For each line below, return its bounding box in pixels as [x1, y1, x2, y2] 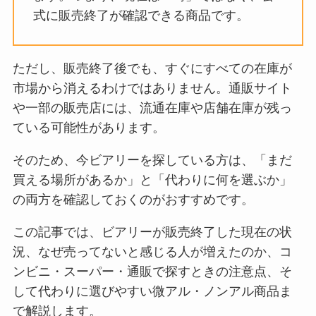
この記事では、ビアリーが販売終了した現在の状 [12, 224, 292, 239]
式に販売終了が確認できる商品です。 [32, 8, 249, 23]
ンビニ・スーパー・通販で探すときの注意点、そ [12, 264, 292, 279]
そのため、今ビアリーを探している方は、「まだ [12, 152, 292, 167]
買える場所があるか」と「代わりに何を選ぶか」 [12, 172, 292, 187]
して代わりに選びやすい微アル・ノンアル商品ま [12, 284, 292, 298]
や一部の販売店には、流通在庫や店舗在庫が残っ [12, 100, 292, 115]
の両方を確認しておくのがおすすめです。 [12, 192, 254, 207]
